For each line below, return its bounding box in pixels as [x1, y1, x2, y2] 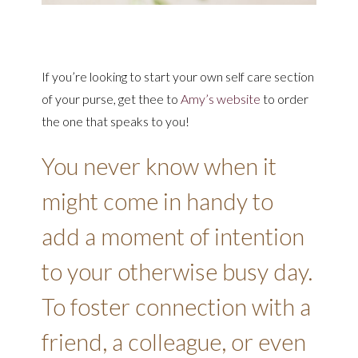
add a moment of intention [42, 223, 305, 251]
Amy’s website [181, 91, 264, 107]
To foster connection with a [42, 293, 312, 321]
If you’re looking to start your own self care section [42, 69, 315, 85]
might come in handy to [42, 188, 274, 216]
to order [263, 91, 309, 107]
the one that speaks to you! [42, 113, 190, 129]
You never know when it [42, 153, 277, 181]
